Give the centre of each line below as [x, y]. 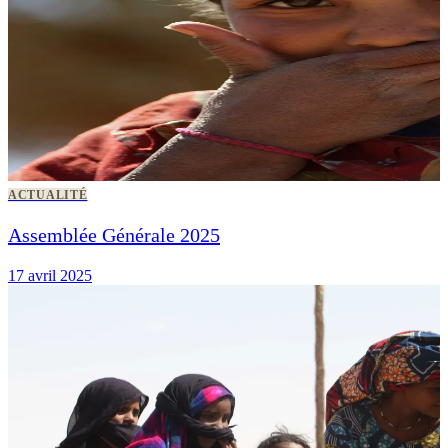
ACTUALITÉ [48, 194]
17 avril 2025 [50, 275]
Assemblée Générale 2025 [114, 234]
